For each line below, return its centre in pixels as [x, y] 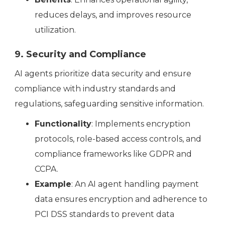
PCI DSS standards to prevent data [104, 214]
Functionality [63, 124]
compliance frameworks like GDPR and [113, 154]
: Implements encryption [141, 124]
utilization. [55, 30]
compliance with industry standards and [95, 89]
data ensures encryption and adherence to [121, 199]
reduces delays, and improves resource [113, 15]
